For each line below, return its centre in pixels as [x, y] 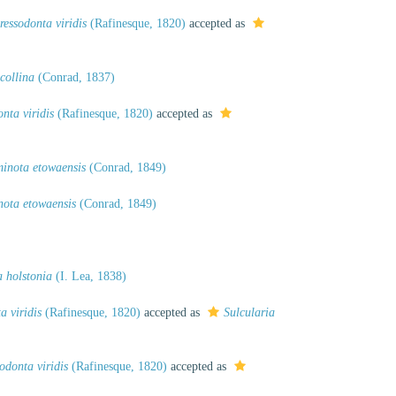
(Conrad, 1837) [75, 77]
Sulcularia [249, 312]
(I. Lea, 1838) [89, 276]
